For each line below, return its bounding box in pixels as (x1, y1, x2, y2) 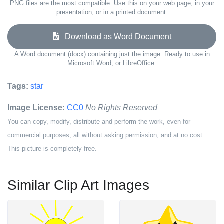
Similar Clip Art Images (7, 177, 149, 193)
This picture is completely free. (7, 145, 97, 152)
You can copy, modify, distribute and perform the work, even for (7, 118, 190, 125)
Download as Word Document (58, 32, 171, 41)
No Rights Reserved (85, 103, 157, 112)
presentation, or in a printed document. (56, 8, 168, 16)
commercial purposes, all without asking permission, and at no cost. (7, 131, 204, 139)
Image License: (7, 103, 65, 112)
